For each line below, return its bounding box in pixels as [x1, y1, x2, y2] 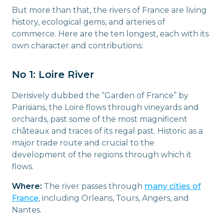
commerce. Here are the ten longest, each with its [12, 29, 209, 38]
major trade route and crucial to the [12, 138, 154, 147]
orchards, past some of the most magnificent [12, 114, 187, 124]
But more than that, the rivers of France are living [12, 5, 207, 15]
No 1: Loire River [12, 68, 94, 80]
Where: [12, 181, 42, 191]
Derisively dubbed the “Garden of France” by [12, 90, 188, 100]
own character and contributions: [12, 40, 143, 50]
